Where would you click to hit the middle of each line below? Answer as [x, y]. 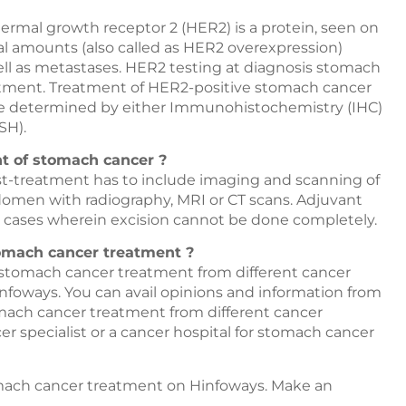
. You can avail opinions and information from [220, 293]
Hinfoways [227, 385]
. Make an [299, 385]
